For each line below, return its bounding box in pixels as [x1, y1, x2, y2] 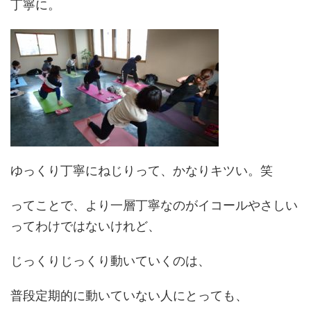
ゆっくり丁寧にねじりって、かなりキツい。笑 [10, 163, 273, 178]
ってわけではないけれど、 [10, 219, 160, 233]
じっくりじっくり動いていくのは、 [10, 253, 210, 268]
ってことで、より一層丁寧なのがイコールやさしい [10, 198, 298, 212]
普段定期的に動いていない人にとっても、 [10, 288, 248, 303]
